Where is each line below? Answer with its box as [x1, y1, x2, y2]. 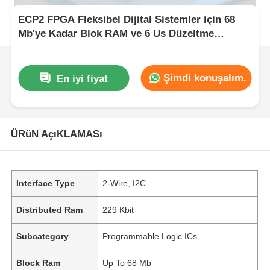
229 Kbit [102, 204, 134, 215]
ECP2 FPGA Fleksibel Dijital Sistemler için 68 [18, 14, 236, 26]
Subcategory [16, 231, 69, 241]
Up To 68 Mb [102, 257, 152, 268]
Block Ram [16, 257, 61, 268]
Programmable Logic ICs [102, 231, 198, 241]
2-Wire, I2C [102, 178, 146, 188]
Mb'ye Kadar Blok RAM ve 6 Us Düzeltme [18, 28, 215, 40]
